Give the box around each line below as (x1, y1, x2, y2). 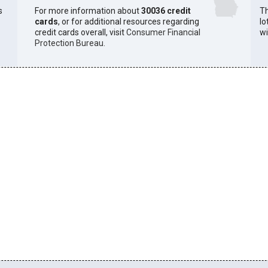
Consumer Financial (126, 28, 200, 38)
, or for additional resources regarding (57, 17, 199, 27)
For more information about (34, 6, 141, 16)
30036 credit (141, 6, 191, 16)
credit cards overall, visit (34, 28, 126, 38)
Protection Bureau (34, 38, 103, 48)
